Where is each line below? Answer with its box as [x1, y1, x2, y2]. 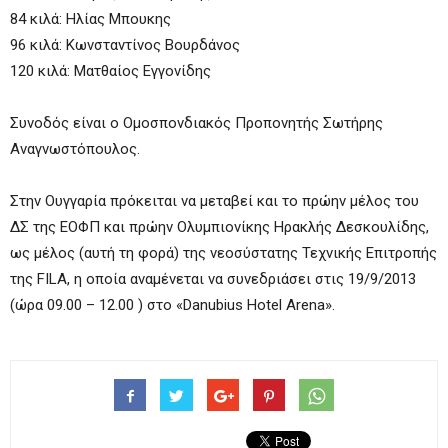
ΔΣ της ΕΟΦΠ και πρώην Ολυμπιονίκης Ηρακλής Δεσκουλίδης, [10, 218, 429, 236]
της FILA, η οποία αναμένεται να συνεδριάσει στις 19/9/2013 [10, 270, 416, 288]
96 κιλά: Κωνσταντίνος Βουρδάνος [10, 36, 240, 54]
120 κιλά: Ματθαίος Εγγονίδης [10, 62, 211, 80]
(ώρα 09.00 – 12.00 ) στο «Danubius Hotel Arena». [10, 296, 335, 314]
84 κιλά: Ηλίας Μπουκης [10, 10, 171, 28]
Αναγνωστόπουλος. [10, 140, 140, 158]
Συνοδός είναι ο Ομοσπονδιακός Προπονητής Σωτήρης [10, 114, 383, 132]
